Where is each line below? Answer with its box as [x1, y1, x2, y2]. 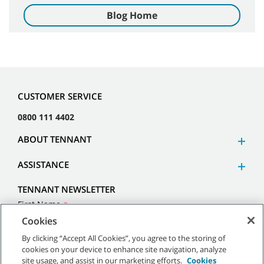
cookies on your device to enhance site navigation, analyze [22, 244, 227, 255]
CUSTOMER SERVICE [18, 90, 102, 103]
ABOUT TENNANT [18, 133, 91, 146]
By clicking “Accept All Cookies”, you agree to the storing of [22, 233, 226, 243]
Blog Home [107, 8, 157, 22]
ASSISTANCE [18, 159, 69, 171]
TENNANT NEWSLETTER [18, 183, 115, 196]
